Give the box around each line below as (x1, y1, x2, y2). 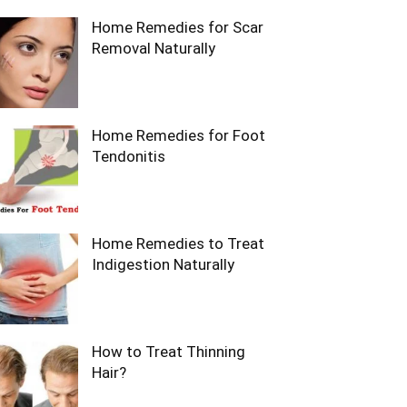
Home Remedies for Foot (92, 126, 265, 144)
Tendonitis (92, 147, 165, 165)
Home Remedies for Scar (92, 18, 263, 36)
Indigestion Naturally (92, 255, 234, 273)
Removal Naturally (92, 39, 215, 57)
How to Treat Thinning (92, 342, 245, 361)
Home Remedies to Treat (92, 234, 264, 253)
